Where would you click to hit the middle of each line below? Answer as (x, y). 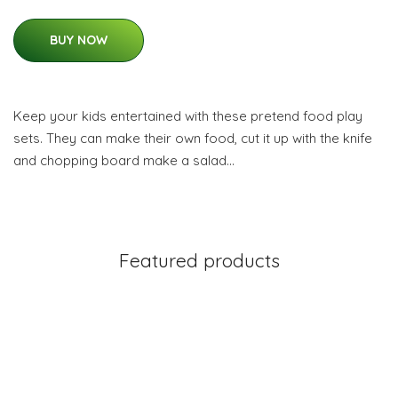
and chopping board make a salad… (124, 160)
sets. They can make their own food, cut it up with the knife (193, 138)
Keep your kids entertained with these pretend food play (188, 116)
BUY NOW (79, 40)
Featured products (199, 260)
